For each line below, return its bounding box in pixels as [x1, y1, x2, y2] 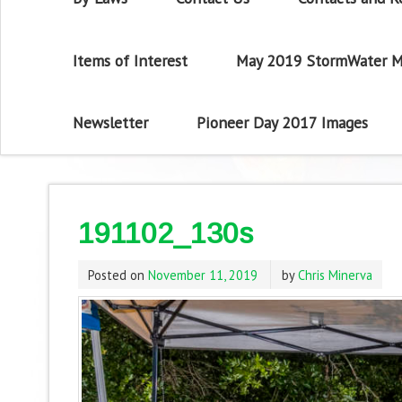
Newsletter [73, 112, 149, 134]
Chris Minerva [297, 266, 372, 284]
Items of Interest [73, 49, 188, 71]
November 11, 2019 [147, 266, 258, 284]
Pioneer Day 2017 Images [196, 112, 368, 134]
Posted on [87, 266, 148, 284]
